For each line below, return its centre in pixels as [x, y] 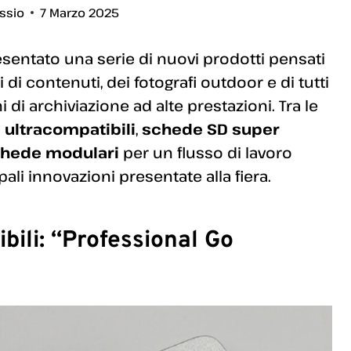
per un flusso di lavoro [206, 152]
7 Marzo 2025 [80, 12]
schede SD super [211, 128]
